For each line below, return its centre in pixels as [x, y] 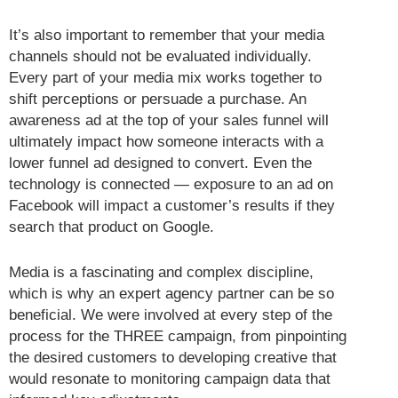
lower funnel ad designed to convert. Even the [160, 163]
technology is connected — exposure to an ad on [171, 185]
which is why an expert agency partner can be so [171, 294]
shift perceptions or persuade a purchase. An [158, 99]
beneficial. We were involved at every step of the [171, 315]
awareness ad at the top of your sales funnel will [169, 121]
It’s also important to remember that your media [167, 36]
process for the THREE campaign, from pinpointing [178, 337]
